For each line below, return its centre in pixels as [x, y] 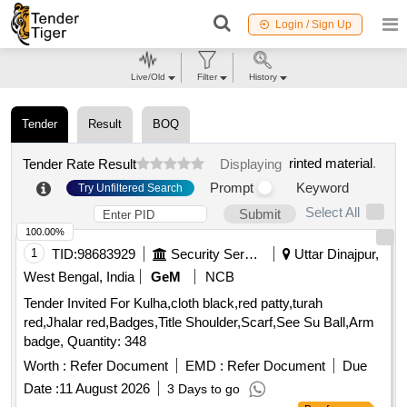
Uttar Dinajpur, [335, 254]
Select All [333, 213]
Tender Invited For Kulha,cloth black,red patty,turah [173, 303]
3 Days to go [203, 389]
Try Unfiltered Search [130, 188]
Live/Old [148, 77]
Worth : [45, 366]
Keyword [323, 188]
